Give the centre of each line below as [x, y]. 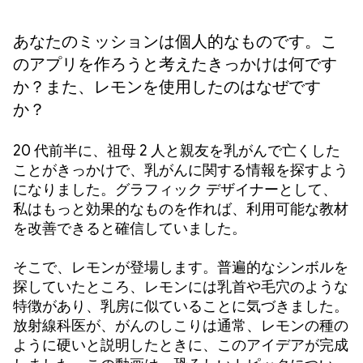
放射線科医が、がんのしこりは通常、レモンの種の [181, 326]
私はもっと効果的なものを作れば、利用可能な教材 [181, 209]
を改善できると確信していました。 [130, 228]
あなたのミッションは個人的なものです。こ [175, 42]
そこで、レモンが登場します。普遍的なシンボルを [181, 267]
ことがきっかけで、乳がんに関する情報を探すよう [181, 170]
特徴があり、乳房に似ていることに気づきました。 [181, 306]
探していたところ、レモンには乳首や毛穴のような [181, 287]
